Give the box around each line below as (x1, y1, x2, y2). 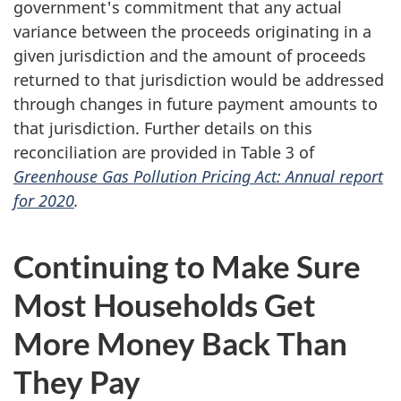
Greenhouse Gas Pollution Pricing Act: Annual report (13, 166, 383, 188)
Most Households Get (13, 286, 316, 324)
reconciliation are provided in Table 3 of (13, 141, 314, 164)
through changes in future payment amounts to (13, 93, 378, 115)
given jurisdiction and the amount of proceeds (13, 45, 366, 67)
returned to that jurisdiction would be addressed (13, 69, 384, 91)
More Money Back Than (13, 324, 347, 363)
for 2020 (13, 190, 74, 212)
